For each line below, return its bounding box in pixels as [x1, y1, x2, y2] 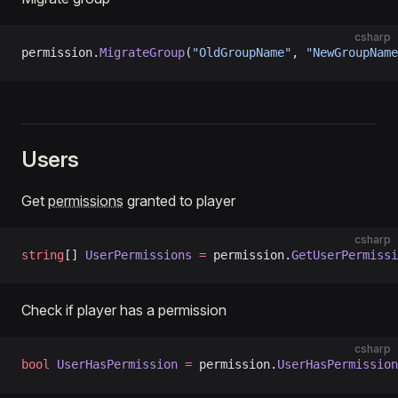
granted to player [123, 192, 235, 210]
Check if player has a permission [21, 301, 227, 319]
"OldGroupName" [192, 45, 291, 60]
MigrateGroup [99, 45, 185, 60]
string [21, 248, 64, 262]
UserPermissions [85, 248, 192, 262]
